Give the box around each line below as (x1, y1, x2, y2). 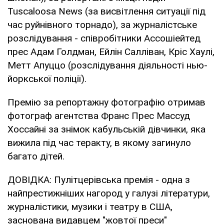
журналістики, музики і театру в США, (7, 200, 172, 212)
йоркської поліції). (7, 72, 86, 84)
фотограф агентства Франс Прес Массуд (7, 109, 190, 121)
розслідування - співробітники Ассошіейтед (7, 32, 200, 44)
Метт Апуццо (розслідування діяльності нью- (7, 59, 207, 71)
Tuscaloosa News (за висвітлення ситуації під (7, 5, 205, 17)
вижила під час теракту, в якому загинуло (7, 136, 191, 148)
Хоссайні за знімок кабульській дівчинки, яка (7, 123, 205, 135)
